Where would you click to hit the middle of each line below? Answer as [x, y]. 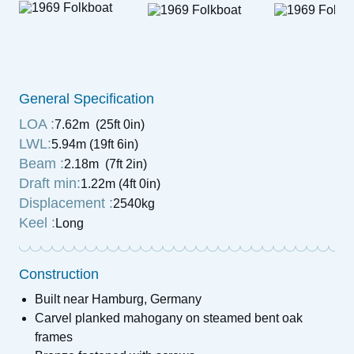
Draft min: [50, 183]
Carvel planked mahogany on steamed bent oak [169, 318]
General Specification [87, 99]
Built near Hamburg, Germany [118, 299]
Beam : [41, 164]
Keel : [37, 223]
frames [54, 337]
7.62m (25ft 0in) [100, 124]
